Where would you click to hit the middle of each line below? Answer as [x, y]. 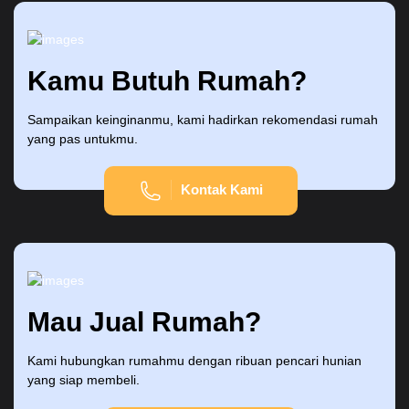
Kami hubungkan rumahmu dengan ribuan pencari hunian [194, 361]
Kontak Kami [221, 190]
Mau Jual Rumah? [144, 322]
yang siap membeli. [84, 380]
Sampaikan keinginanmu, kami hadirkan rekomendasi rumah [203, 120]
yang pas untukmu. [83, 139]
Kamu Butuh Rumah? [167, 81]
